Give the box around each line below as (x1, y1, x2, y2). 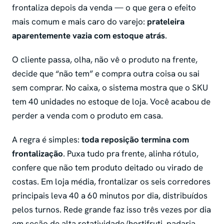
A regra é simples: (12, 134, 81, 145)
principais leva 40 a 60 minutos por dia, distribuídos (12, 190, 207, 201)
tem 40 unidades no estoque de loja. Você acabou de (12, 96, 210, 107)
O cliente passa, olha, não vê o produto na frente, (12, 54, 197, 65)
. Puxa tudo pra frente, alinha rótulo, (63, 148, 198, 159)
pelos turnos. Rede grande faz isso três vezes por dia (12, 204, 211, 215)
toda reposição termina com (81, 134, 189, 145)
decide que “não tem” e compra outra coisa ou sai (12, 68, 199, 79)
